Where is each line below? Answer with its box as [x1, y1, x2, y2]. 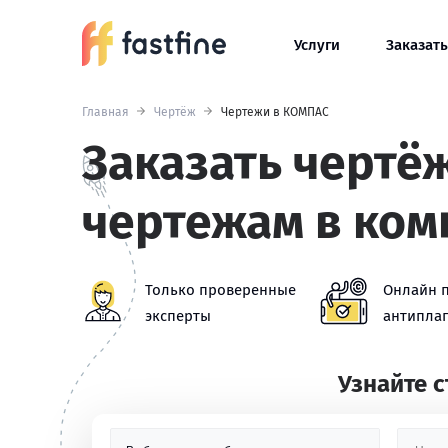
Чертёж [154, 105, 196, 119]
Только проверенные [145, 281, 296, 299]
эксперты [145, 307, 211, 325]
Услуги [294, 36, 340, 54]
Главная [82, 105, 129, 119]
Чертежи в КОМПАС [221, 105, 329, 119]
